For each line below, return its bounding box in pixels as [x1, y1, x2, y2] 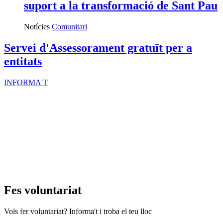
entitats [4, 55, 42, 68]
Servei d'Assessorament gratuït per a [4, 41, 192, 55]
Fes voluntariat [4, 183, 82, 197]
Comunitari [52, 22, 87, 31]
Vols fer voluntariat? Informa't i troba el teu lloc [4, 207, 152, 216]
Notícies [24, 22, 50, 31]
